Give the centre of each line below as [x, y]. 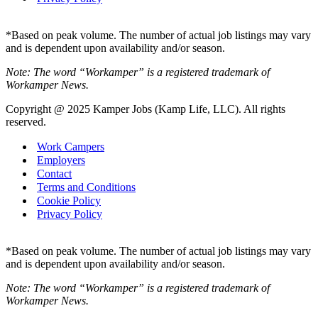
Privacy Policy [70, 214]
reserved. [26, 122]
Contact [54, 174]
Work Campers [71, 147]
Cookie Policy [69, 201]
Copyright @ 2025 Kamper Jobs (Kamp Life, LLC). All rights [146, 109]
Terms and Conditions [86, 187]
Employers [61, 160]
